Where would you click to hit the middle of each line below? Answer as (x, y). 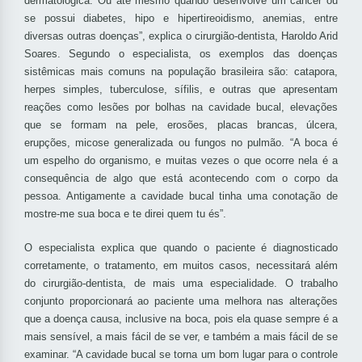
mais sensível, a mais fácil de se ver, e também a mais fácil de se (181, 337)
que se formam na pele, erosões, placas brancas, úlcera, (181, 125)
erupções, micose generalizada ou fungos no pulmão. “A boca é (181, 143)
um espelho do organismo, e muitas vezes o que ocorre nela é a (181, 161)
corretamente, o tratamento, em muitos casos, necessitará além (181, 266)
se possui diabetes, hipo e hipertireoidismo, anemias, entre (181, 19)
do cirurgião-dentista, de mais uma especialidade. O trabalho (181, 284)
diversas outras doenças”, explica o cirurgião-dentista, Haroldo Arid (181, 36)
